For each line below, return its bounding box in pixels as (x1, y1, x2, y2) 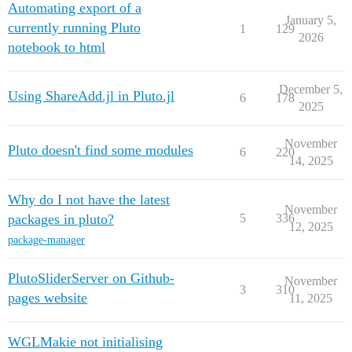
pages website (8, 290, 87, 306)
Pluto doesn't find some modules (8, 142, 193, 158)
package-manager (8, 234, 85, 246)
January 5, (285, 13, 336, 27)
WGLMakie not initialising (8, 334, 163, 350)
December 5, (279, 82, 343, 96)
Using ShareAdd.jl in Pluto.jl (8, 88, 174, 104)
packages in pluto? (8, 211, 114, 227)
